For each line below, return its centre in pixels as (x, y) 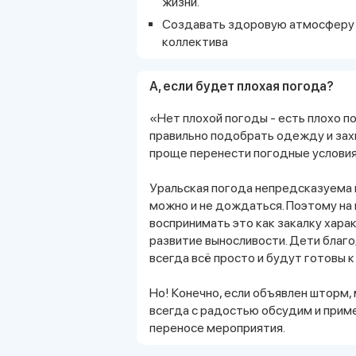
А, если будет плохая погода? (242, 86)
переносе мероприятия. (217, 327)
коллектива (195, 41)
